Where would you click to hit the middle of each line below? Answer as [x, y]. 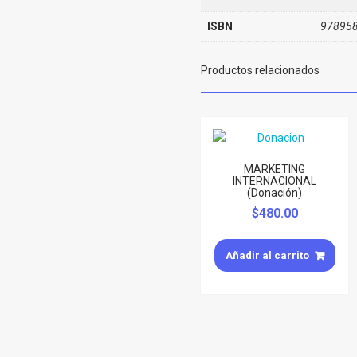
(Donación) [275, 192]
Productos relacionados [260, 70]
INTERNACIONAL [275, 180]
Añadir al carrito [267, 255]
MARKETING [275, 169]
